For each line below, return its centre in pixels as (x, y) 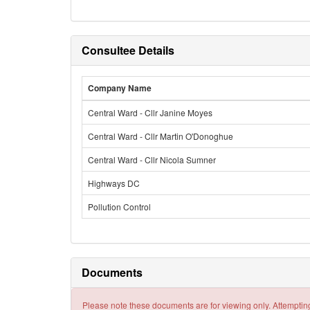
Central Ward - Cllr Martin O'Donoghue (161, 136)
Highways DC (114, 183)
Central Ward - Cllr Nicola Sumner (152, 159)
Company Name (120, 88)
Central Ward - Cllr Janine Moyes (150, 112)
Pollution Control (119, 207)
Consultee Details (128, 50)
